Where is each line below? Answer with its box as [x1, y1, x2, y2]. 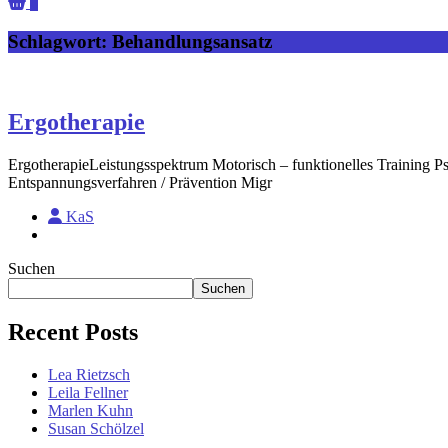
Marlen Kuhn [48, 402, 133, 420]
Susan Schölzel [48, 420, 144, 438]
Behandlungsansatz [112, 30, 272, 52]
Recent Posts [8, 319, 138, 346]
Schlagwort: [8, 30, 112, 52]
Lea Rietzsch [48, 366, 130, 384]
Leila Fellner [48, 384, 128, 402]
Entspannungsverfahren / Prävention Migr [8, 174, 272, 192]
